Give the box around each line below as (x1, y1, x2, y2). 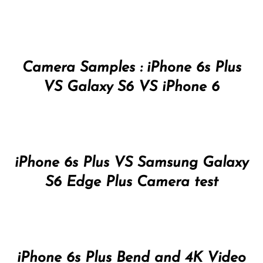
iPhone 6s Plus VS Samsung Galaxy (15, 155, 248, 170)
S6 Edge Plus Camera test (45, 174, 218, 190)
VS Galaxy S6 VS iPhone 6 (43, 79, 220, 95)
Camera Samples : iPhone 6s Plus (22, 60, 241, 75)
